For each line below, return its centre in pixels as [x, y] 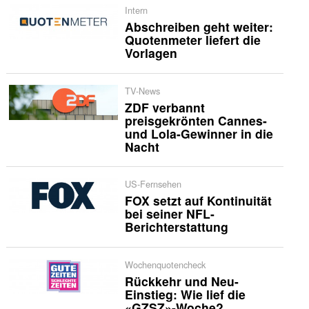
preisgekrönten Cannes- [196, 120]
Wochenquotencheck [165, 264]
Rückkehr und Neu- [181, 281]
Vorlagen [151, 52]
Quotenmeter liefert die [192, 39]
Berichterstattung [176, 227]
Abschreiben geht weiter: [199, 26]
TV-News [142, 90]
